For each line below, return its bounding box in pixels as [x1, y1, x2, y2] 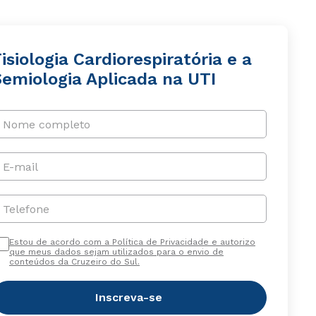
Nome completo [2, 117, 90, 131]
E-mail [2, 159, 38, 174]
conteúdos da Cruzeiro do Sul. [8, 257, 140, 267]
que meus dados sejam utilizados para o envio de [8, 247, 224, 257]
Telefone [2, 202, 49, 216]
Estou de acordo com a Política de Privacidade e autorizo [8, 237, 255, 247]
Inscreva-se [95, 291, 163, 304]
